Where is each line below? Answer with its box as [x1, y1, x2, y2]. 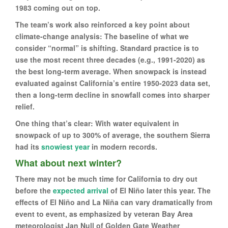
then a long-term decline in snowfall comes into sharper [15, 89, 210, 100]
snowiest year [41, 141, 90, 152]
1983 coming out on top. [15, 2, 100, 13]
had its [15, 141, 41, 152]
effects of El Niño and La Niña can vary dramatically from [15, 196, 212, 207]
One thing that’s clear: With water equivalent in [15, 118, 179, 128]
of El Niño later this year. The [108, 185, 211, 195]
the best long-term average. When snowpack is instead [15, 66, 207, 76]
